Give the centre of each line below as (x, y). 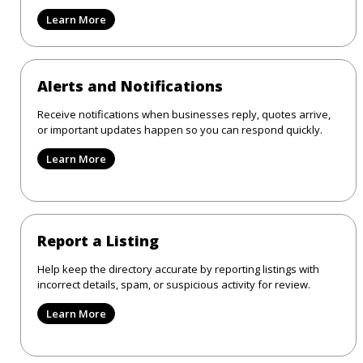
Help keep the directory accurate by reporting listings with (178, 269)
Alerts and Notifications (130, 85)
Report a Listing (98, 240)
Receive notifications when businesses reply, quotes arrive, (184, 114)
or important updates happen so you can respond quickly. (180, 129)
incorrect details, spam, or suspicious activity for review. (174, 284)
